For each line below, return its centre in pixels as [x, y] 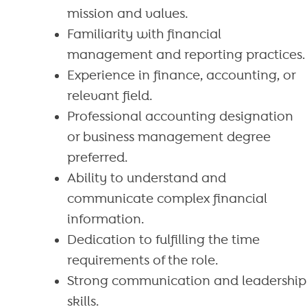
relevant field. [109, 96]
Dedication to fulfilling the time [163, 240]
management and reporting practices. [186, 54]
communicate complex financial [167, 198]
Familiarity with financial [144, 34]
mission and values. [127, 13]
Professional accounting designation [180, 116]
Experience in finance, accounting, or [181, 75]
